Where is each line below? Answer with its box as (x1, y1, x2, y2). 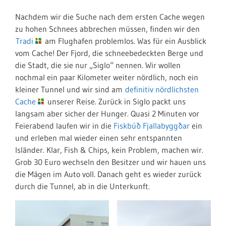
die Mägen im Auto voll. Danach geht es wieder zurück (15, 169, 201, 179)
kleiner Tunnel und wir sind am (15, 84, 125, 94)
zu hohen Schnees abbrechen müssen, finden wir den (15, 24, 200, 34)
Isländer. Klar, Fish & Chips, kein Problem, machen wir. (15, 145, 203, 155)
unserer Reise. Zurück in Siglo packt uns (45, 96, 186, 106)
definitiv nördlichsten (125, 84, 199, 94)
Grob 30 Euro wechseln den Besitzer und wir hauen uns (15, 157, 206, 167)
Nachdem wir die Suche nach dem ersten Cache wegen (15, 12, 205, 22)
